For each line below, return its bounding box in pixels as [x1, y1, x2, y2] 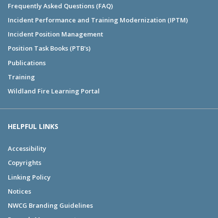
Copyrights [8, 158, 41, 167]
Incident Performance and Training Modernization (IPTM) [8, 16, 188, 24]
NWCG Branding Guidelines [8, 200, 93, 210]
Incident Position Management [8, 30, 103, 39]
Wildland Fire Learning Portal [8, 86, 100, 95]
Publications [8, 58, 46, 67]
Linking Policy [8, 172, 51, 182]
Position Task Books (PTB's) [8, 44, 91, 53]
